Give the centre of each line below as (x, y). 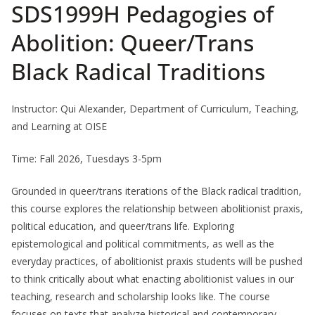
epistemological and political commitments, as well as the (143, 244)
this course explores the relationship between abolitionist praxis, (157, 209)
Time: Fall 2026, (49, 159)
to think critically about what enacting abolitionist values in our (153, 279)
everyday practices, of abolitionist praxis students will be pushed (157, 262)
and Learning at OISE (59, 127)
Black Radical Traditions (138, 72)
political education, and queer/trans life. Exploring (123, 226)
